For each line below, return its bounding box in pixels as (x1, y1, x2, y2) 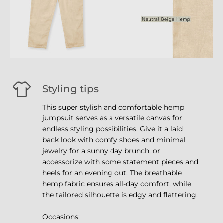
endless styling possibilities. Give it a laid (42, 124, 140, 133)
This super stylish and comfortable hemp (42, 102, 184, 111)
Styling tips (42, 82, 99, 95)
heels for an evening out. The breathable (42, 168, 182, 177)
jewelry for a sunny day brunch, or (42, 146, 160, 155)
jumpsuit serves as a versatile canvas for (42, 113, 182, 122)
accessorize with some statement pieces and (42, 157, 198, 166)
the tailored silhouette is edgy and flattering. (42, 190, 198, 199)
